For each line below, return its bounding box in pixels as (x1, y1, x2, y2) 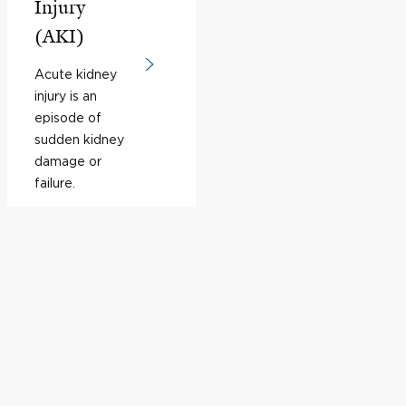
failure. (34, 176, 75, 189)
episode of (34, 111, 101, 124)
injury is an (34, 89, 97, 102)
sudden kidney (34, 132, 124, 146)
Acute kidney (34, 67, 117, 81)
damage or (34, 154, 101, 168)
